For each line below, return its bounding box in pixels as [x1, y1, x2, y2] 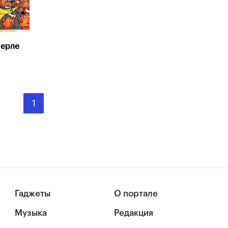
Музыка [15, 209, 47, 218]
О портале [114, 189, 158, 198]
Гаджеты [15, 189, 51, 198]
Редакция [114, 209, 153, 218]
